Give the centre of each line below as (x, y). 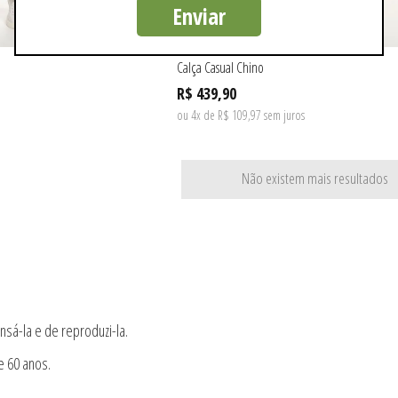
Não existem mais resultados (314, 178)
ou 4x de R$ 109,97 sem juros (240, 115)
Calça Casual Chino (220, 67)
